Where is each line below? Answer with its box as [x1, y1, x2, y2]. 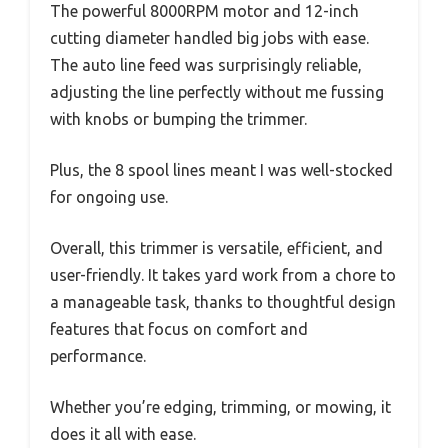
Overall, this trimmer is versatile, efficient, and [50, 239, 383, 258]
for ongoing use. [50, 188, 168, 207]
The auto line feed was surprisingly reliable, [50, 56, 362, 75]
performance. [50, 347, 146, 366]
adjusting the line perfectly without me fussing [50, 83, 384, 102]
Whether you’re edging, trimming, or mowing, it [50, 398, 391, 417]
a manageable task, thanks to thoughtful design [50, 293, 396, 312]
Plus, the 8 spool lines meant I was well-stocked [50, 161, 393, 180]
